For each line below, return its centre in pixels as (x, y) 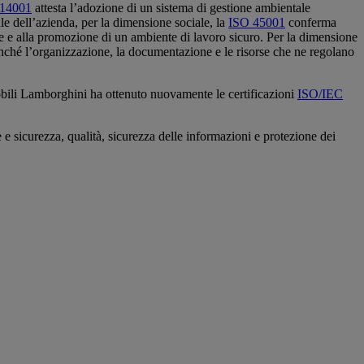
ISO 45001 (257, 22)
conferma (311, 22)
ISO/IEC (320, 93)
